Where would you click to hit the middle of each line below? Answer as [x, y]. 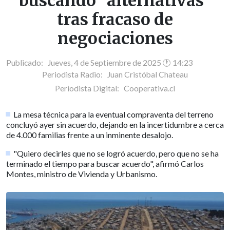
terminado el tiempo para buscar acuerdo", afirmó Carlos [105, 164]
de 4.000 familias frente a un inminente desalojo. [90, 135]
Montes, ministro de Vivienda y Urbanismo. [82, 174]
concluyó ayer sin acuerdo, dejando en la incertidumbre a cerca [115, 125]
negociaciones [115, 39]
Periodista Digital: [89, 89]
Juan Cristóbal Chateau [148, 75]
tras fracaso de [115, 20]
